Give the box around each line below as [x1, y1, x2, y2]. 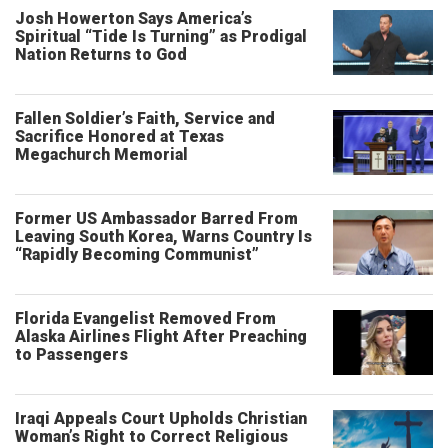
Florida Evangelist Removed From [15, 309, 276, 328]
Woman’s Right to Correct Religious [15, 427, 288, 446]
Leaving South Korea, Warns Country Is [15, 227, 312, 246]
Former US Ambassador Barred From [15, 209, 298, 228]
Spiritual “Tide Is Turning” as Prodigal [15, 27, 307, 46]
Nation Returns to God [15, 45, 187, 64]
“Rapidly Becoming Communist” [15, 245, 259, 264]
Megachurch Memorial [15, 145, 188, 164]
